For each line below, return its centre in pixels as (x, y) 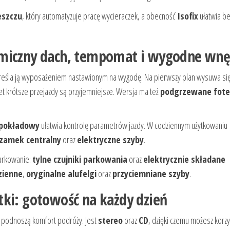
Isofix (188, 16)
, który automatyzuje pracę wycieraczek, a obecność (100, 16)
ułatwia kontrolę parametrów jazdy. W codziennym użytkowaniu (133, 126)
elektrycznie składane (184, 159)
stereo (110, 221)
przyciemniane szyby (151, 174)
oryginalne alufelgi (61, 174)
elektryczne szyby (110, 140)
